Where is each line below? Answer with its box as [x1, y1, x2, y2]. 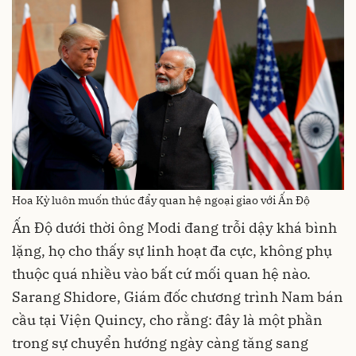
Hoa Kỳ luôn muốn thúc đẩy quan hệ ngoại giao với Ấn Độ [12, 193, 310, 208]
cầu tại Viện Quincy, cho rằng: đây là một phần [12, 311, 323, 330]
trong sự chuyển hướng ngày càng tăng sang [12, 334, 308, 353]
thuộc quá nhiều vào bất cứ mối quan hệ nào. [12, 265, 311, 284]
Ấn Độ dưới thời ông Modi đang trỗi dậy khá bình [12, 219, 337, 238]
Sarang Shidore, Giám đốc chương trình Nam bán [12, 288, 343, 307]
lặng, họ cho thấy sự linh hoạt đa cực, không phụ [12, 242, 332, 261]
